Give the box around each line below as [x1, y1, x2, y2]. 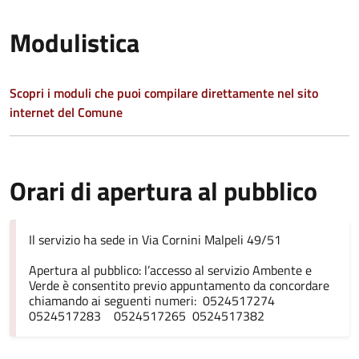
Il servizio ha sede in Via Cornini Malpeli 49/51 [29, 230, 281, 249]
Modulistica [10, 23, 139, 62]
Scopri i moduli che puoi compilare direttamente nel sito [10, 83, 318, 103]
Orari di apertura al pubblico [10, 171, 317, 210]
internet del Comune [10, 103, 123, 122]
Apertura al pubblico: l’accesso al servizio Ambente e [29, 260, 312, 280]
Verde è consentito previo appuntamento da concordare [29, 276, 329, 295]
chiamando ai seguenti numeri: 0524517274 [29, 291, 291, 310]
